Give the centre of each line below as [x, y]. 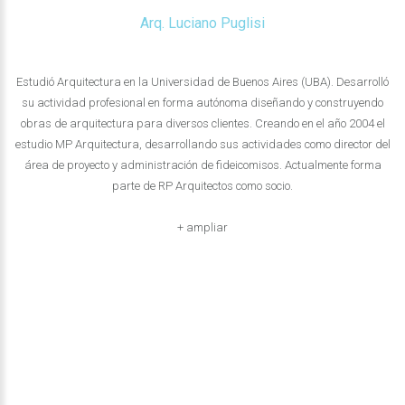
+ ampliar [202, 227]
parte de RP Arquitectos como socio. [202, 185]
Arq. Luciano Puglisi [202, 23]
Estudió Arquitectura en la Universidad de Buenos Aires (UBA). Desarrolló [202, 81]
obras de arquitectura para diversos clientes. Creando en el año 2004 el [202, 123]
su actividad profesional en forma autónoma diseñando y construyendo [202, 102]
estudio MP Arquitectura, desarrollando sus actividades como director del [202, 144]
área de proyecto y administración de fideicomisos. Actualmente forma [202, 165]
